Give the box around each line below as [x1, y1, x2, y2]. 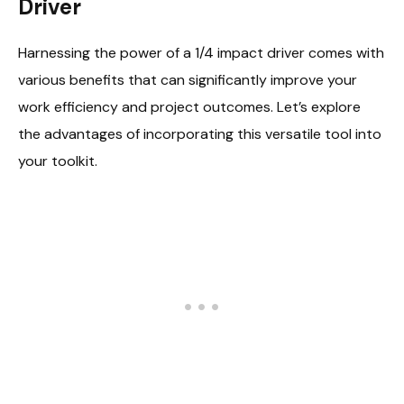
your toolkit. [18, 151, 97, 171]
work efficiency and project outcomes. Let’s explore [18, 97, 361, 117]
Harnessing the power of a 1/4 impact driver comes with [18, 43, 384, 63]
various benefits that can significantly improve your [18, 70, 357, 90]
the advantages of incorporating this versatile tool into [18, 124, 381, 144]
